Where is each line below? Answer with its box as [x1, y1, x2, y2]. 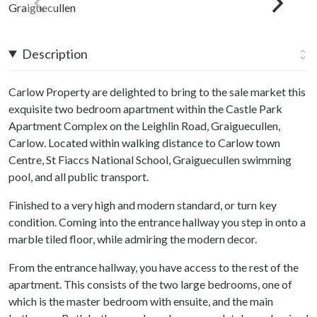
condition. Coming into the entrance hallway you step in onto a [8, 214, 306, 229]
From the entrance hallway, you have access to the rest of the [8, 260, 299, 274]
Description [22, 45, 88, 62]
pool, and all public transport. [8, 169, 149, 183]
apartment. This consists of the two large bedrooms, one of [8, 277, 292, 291]
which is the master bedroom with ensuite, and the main [8, 294, 273, 308]
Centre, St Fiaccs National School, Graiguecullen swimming [8, 152, 292, 166]
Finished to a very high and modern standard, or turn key [8, 197, 277, 212]
